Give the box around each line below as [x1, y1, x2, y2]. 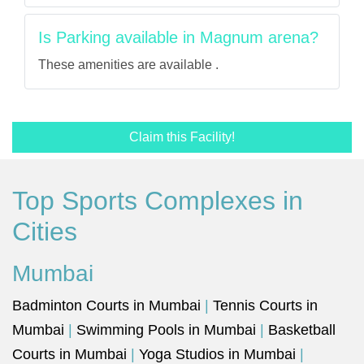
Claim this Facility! [129, 130, 235, 144]
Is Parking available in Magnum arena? [38, 28, 318, 46]
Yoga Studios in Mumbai [139, 346, 296, 362]
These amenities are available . [38, 58, 219, 71]
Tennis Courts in [213, 297, 318, 314]
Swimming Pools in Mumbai [76, 322, 256, 338]
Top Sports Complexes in [12, 186, 303, 215]
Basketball [268, 322, 336, 338]
